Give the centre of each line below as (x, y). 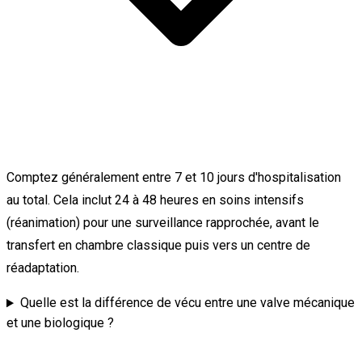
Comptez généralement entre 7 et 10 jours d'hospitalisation (174, 178)
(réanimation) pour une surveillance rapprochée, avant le (163, 223)
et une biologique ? (60, 323)
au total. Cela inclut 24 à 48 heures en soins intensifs (155, 200)
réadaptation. (43, 268)
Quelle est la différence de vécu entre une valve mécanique (187, 303)
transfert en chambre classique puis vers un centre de (158, 246)
